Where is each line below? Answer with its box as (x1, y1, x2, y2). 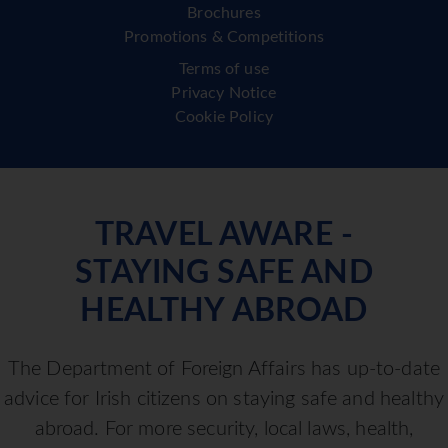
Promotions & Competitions (124, 29, 324, 46)
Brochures (187, 5, 261, 22)
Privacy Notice (171, 85, 277, 102)
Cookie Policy (175, 109, 273, 126)
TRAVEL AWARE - (94, 219, 354, 252)
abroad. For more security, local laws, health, (34, 419, 414, 440)
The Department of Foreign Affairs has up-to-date (7, 359, 441, 380)
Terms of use (179, 61, 269, 78)
